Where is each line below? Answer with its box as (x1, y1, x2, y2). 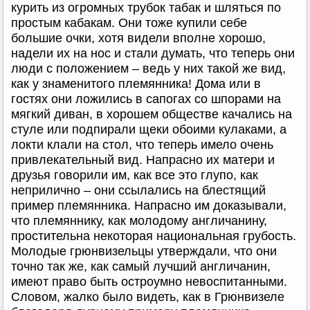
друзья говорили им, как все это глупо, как (11, 167, 258, 182)
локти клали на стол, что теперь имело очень (11, 137, 273, 152)
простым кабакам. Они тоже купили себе (11, 15, 247, 30)
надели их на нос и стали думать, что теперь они (11, 46, 295, 60)
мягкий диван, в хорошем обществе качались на (11, 107, 292, 121)
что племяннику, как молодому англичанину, (11, 213, 267, 228)
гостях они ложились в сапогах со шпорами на (11, 91, 281, 106)
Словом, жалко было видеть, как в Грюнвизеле (11, 289, 284, 304)
